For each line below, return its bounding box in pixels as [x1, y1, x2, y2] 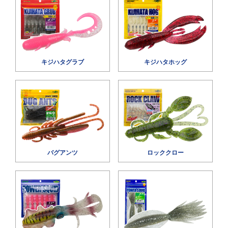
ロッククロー [147, 149, 184, 157]
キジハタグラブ [41, 58, 84, 66]
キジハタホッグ [144, 58, 187, 66]
